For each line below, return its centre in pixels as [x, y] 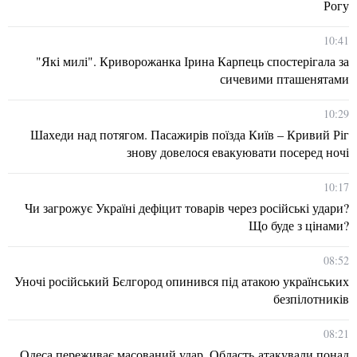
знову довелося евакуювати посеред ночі [238, 151]
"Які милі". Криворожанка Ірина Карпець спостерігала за [192, 61]
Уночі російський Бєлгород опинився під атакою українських [182, 280]
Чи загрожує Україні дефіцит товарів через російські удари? [187, 207]
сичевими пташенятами [284, 78]
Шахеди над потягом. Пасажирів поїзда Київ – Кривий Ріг [190, 134]
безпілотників [311, 298]
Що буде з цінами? [299, 225]
